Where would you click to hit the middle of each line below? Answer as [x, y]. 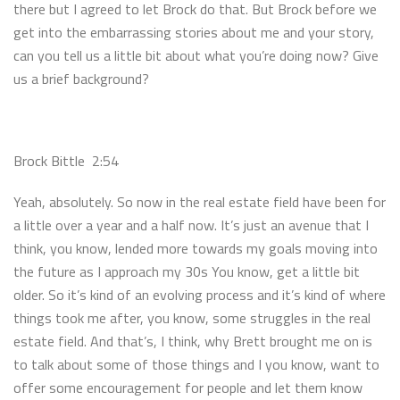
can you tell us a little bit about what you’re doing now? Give [196, 55]
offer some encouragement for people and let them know [188, 387]
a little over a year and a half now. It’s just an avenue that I [191, 225]
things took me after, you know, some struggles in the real [192, 317]
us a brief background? [81, 78]
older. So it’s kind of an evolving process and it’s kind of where [200, 294]
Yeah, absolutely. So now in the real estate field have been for [200, 201]
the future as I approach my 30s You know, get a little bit [187, 271]
